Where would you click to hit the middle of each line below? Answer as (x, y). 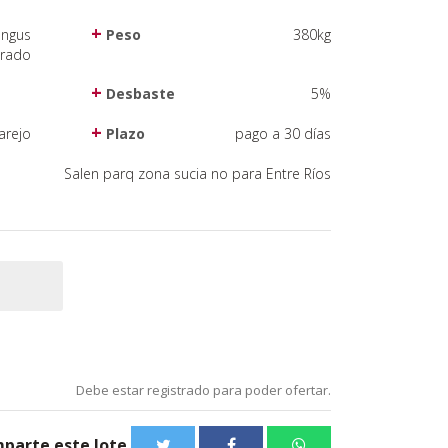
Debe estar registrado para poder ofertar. (203, 390)
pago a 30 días (283, 133)
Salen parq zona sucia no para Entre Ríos (197, 173)
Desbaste (138, 93)
